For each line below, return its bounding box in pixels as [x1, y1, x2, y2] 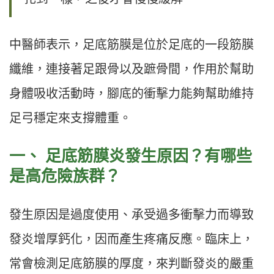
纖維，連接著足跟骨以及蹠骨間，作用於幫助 [9, 62, 254, 76]
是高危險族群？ [9, 166, 120, 185]
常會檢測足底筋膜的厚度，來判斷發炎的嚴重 [9, 256, 254, 270]
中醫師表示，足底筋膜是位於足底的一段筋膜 [9, 37, 254, 51]
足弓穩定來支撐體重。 [9, 111, 131, 125]
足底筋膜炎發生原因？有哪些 [45, 146, 252, 165]
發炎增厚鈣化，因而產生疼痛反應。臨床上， [9, 232, 254, 246]
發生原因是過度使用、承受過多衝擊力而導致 [9, 207, 254, 221]
